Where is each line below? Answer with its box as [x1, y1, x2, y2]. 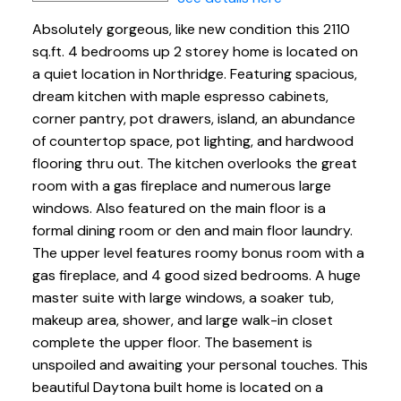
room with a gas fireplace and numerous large [31, 175, 331, 195]
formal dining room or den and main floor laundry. [31, 220, 353, 240]
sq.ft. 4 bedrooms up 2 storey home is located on [31, 41, 358, 61]
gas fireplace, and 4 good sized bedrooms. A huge [31, 265, 361, 285]
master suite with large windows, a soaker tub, [31, 287, 334, 307]
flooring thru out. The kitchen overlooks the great [31, 153, 357, 173]
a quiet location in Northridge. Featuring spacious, [31, 64, 357, 83]
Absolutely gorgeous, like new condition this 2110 [31, 19, 350, 38]
